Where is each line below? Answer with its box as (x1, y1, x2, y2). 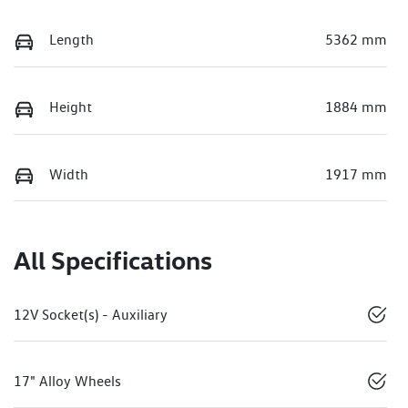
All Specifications (14, 244, 212, 277)
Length (49, 31, 94, 49)
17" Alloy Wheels (14, 372, 121, 391)
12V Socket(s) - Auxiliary (14, 306, 168, 324)
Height (49, 98, 92, 117)
